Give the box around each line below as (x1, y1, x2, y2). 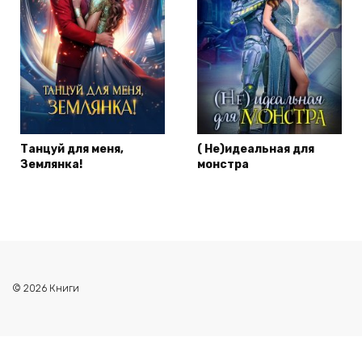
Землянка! (20, 158, 82, 172)
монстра (197, 158, 249, 172)
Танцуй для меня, (20, 142, 124, 157)
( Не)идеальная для (197, 142, 314, 157)
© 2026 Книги (12, 282, 79, 295)
